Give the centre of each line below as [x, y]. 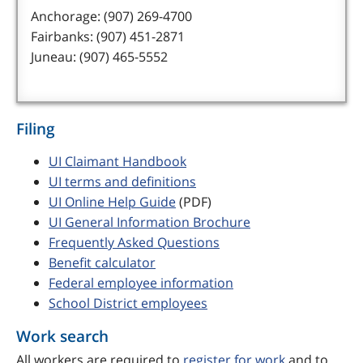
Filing [36, 129]
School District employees [128, 303]
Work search [62, 336]
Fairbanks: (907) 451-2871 [108, 37]
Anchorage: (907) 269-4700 [111, 17]
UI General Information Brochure [149, 222]
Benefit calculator [102, 263]
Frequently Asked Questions [134, 243]
